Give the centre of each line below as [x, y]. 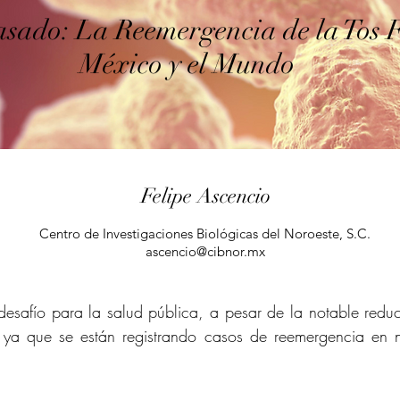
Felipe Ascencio [205, 196]
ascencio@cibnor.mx [205, 251]
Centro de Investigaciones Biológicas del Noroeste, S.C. [205, 233]
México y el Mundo [187, 64]
